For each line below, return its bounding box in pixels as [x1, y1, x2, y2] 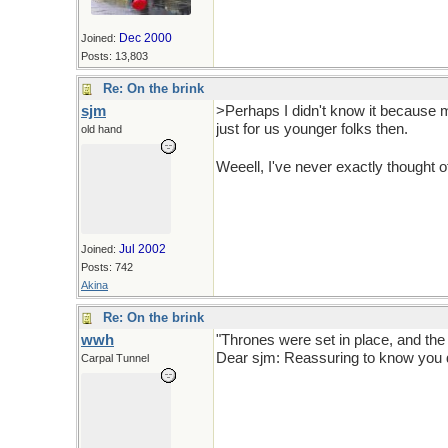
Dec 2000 [119, 31, 172, 45]
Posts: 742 [81, 261, 133, 273]
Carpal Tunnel [81, 352, 149, 364]
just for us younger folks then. [216, 121, 408, 137]
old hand [81, 123, 122, 135]
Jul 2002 [119, 242, 166, 256]
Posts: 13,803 [81, 50, 148, 62]
